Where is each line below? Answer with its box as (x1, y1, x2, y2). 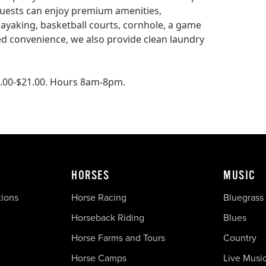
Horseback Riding (71, 210, 144, 224)
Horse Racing (71, 190, 126, 204)
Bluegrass (223, 190, 264, 204)
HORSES (71, 168, 109, 182)
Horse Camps (71, 251, 126, 265)
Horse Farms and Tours (71, 230, 165, 245)
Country (223, 230, 256, 245)
